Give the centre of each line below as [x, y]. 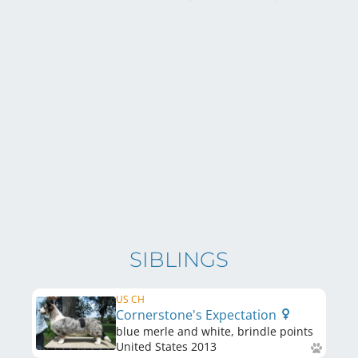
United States [152, 346]
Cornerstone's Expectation [198, 315]
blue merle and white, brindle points [215, 331]
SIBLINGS [179, 260]
